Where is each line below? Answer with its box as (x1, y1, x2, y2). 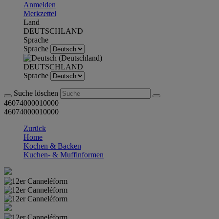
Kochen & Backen (23, 142, 81, 150)
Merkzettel (23, 9, 56, 18)
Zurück (23, 124, 46, 132)
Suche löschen (14, 89, 60, 97)
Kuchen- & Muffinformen (23, 151, 104, 159)
